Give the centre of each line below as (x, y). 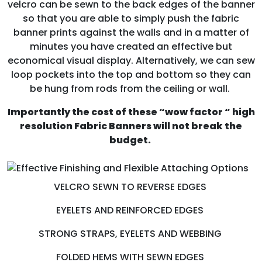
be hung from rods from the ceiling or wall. (131, 88)
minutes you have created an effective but (131, 46)
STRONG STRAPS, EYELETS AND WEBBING (131, 234)
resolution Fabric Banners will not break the (131, 126)
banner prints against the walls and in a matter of (131, 32)
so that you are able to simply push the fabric (131, 18)
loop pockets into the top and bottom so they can (131, 74)
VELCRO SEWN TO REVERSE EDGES (131, 187)
